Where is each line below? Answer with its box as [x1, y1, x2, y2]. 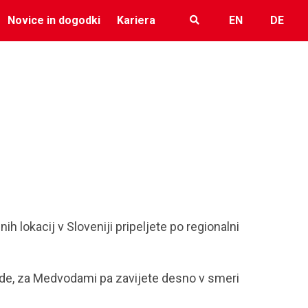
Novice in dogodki [8, 14, 100, 27]
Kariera [117, 14, 155, 27]
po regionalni [170, 219, 240, 234]
